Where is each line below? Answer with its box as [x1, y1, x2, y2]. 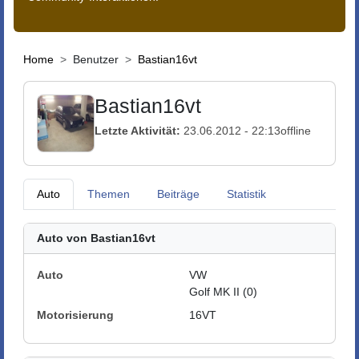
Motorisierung [37, 309, 114, 321]
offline [280, 123, 311, 137]
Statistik [227, 188, 266, 200]
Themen [87, 188, 130, 200]
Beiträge [157, 188, 200, 200]
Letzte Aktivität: [95, 123, 180, 137]
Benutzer [73, 53, 119, 66]
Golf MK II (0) [189, 285, 257, 298]
